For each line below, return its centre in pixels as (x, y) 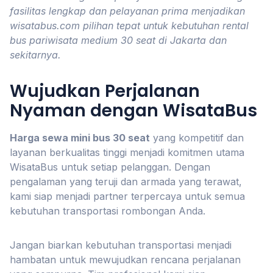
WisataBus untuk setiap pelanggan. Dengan (110, 167)
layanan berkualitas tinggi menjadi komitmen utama (127, 152)
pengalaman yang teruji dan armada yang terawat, (126, 182)
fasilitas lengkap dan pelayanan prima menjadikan (127, 11)
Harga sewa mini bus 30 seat (80, 138)
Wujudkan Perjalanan (105, 91)
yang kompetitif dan (197, 138)
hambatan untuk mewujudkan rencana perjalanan (125, 260)
